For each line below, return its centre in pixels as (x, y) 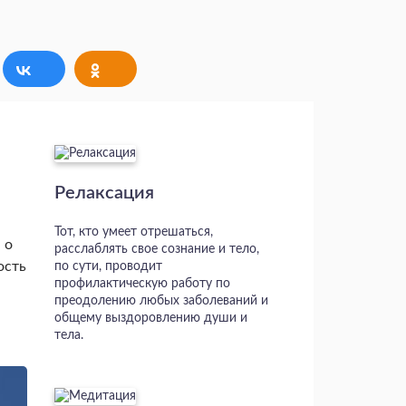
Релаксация (104, 193)
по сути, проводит (108, 267)
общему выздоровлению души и (150, 319)
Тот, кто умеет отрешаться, (133, 232)
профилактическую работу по (142, 284)
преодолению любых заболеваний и (161, 301)
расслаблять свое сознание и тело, (156, 250)
